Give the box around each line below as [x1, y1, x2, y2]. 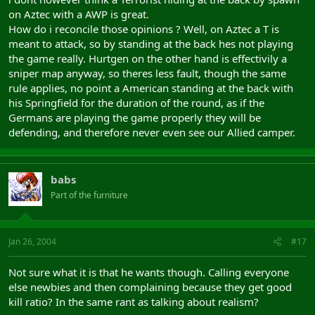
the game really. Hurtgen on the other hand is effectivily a [8, 51, 287, 65]
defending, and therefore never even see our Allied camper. [8, 125, 295, 139]
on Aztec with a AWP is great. [8, 7, 149, 21]
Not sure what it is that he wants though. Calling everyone [8, 264, 289, 279]
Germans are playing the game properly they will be [8, 110, 261, 124]
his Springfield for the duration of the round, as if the [8, 96, 264, 110]
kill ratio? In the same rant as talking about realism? [8, 294, 259, 309]
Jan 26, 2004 [8, 235, 56, 247]
